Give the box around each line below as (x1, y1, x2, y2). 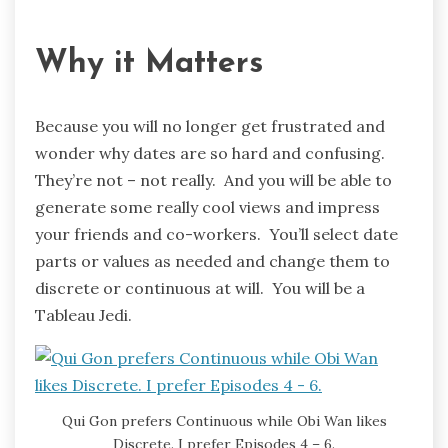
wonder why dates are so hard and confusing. (35, 142, 389, 163)
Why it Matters (35, 48, 263, 81)
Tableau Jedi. (35, 304, 132, 325)
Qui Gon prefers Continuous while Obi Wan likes (61, 412, 387, 431)
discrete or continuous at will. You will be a (35, 277, 365, 298)
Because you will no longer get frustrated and (35, 115, 385, 136)
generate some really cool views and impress (35, 196, 380, 217)
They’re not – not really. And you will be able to (35, 169, 392, 190)
